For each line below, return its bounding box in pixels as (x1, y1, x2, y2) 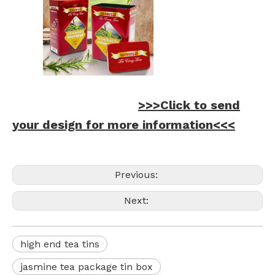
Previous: (114, 168, 161, 180)
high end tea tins (20, 238, 99, 250)
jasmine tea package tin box (20, 260, 153, 273)
